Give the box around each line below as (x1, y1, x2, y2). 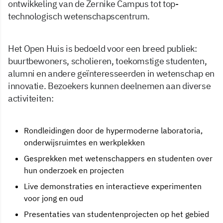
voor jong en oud (24, 193, 83, 203)
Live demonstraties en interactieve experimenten (24, 181, 202, 191)
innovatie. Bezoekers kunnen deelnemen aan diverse (8, 80, 211, 92)
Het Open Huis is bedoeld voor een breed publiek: (8, 42, 197, 54)
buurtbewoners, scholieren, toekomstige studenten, (8, 55, 207, 67)
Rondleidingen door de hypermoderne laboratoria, (24, 125, 203, 135)
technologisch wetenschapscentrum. (8, 10, 150, 22)
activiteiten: (8, 92, 54, 104)
